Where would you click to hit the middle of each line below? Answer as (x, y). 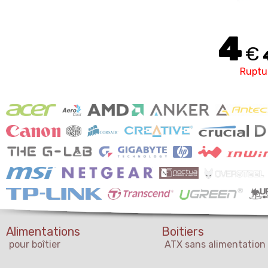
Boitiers (183, 232)
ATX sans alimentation (215, 245)
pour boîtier (35, 245)
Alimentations (43, 232)
